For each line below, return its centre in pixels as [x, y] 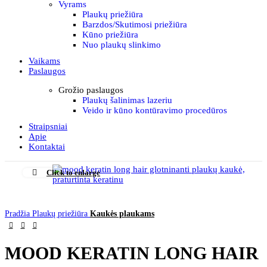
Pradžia [18, 213]
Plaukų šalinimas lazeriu [127, 100]
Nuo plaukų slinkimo [122, 45]
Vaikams [44, 61]
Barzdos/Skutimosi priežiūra [135, 24]
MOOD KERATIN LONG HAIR [132, 253]
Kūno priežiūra [110, 35]
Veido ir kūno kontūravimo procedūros [155, 110]
